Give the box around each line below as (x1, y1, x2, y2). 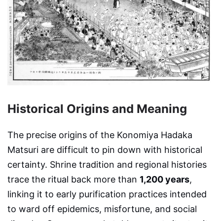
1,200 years (140, 174, 189, 184)
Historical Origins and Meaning (7, 101, 187, 116)
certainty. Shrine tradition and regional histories (7, 159, 207, 170)
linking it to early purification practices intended (7, 188, 207, 199)
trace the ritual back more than (7, 174, 140, 184)
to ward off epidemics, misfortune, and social (7, 203, 197, 214)
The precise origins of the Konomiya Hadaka (7, 129, 192, 140)
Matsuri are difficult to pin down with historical (7, 144, 202, 155)
